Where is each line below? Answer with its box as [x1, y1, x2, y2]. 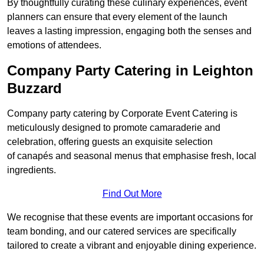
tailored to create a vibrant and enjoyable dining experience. [7, 240, 256, 251]
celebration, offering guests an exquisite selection [7, 137, 213, 147]
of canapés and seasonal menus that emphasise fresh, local [7, 151, 256, 161]
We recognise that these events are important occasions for [7, 212, 253, 223]
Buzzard [7, 80, 62, 97]
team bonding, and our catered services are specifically [7, 226, 236, 237]
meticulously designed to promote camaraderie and [7, 123, 220, 133]
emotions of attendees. [7, 40, 101, 51]
